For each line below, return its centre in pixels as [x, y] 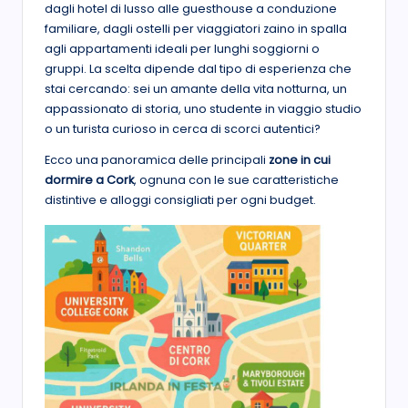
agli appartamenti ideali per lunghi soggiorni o [182, 48]
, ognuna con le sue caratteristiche [236, 179]
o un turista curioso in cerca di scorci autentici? [183, 128]
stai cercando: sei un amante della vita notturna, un [196, 88]
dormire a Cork [89, 179]
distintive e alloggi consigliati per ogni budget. [180, 199]
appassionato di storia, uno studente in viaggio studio [203, 108]
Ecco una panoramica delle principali [157, 159]
